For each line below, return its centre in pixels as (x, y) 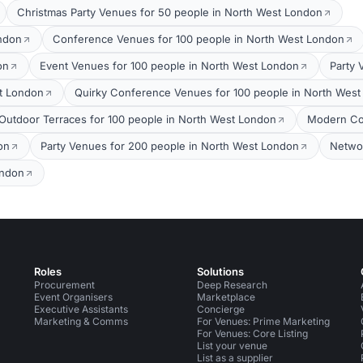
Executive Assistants (81, 309)
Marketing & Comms (81, 321)
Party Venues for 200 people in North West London (170, 146)
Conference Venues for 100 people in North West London (199, 39)
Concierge (221, 309)
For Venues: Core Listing (253, 333)
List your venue (233, 346)
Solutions (221, 271)
